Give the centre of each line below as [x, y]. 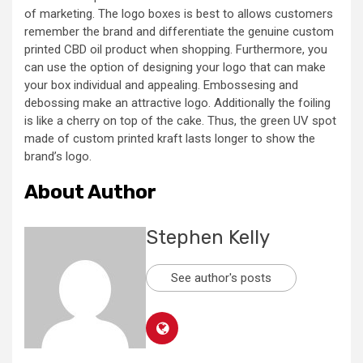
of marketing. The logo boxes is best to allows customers [179, 14]
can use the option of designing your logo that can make [175, 68]
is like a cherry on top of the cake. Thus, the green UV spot [180, 121]
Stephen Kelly [208, 238]
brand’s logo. [58, 157]
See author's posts [221, 278]
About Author [90, 192]
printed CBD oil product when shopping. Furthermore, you [176, 50]
